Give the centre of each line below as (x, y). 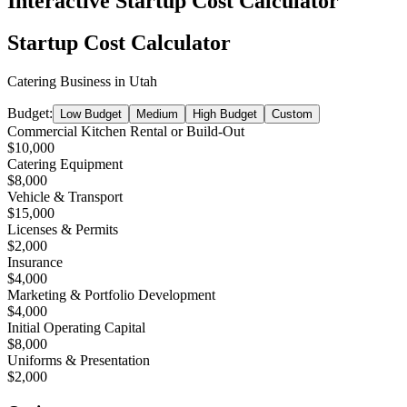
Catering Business (59, 82)
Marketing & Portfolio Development (111, 295)
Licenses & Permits (63, 230)
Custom (292, 114)
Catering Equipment (65, 164)
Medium (157, 114)
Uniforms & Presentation (79, 361)
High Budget (225, 114)
